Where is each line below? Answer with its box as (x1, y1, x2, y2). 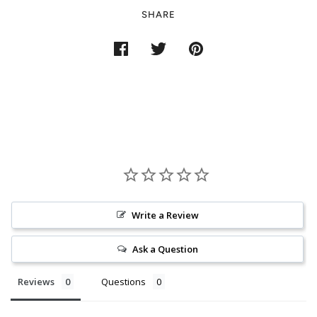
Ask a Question (132, 242, 198, 255)
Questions (101, 275, 146, 288)
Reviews (18, 275, 54, 288)
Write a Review (131, 208, 199, 221)
